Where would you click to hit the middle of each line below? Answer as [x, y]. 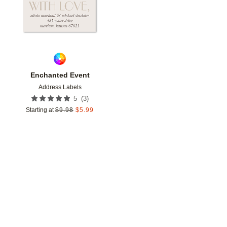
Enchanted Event [60, 75]
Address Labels [60, 87]
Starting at [40, 110]
